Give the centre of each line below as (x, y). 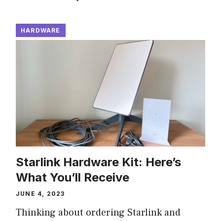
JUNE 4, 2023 (40, 194)
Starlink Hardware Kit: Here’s (98, 162)
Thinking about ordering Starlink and (98, 213)
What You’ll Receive (73, 178)
